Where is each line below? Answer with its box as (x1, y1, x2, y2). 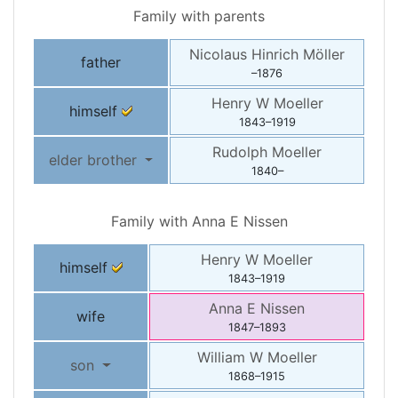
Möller (303, 45, 345, 64)
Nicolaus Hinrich (189, 45, 303, 64)
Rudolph (212, 143, 272, 162)
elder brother (48, 151, 141, 170)
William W (196, 348, 267, 367)
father (81, 53, 121, 72)
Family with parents (133, 7, 265, 26)
